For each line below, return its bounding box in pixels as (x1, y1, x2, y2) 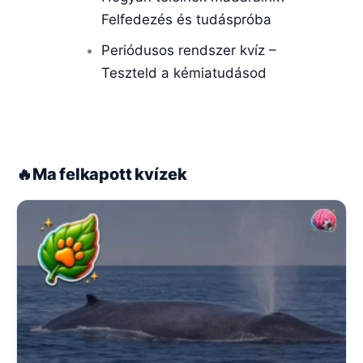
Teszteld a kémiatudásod (101, 64, 267, 81)
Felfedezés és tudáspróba (101, 11, 271, 28)
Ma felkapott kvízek (32, 164, 188, 185)
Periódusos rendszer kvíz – (101, 41, 276, 58)
